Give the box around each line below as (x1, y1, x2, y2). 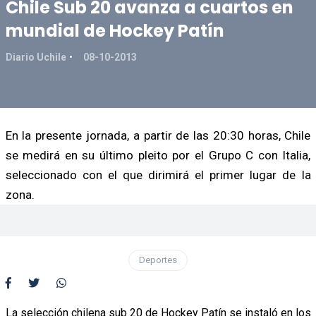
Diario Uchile (5, 51, 66, 63)
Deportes (139, 254, 177, 265)
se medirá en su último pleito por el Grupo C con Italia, (5, 147, 311, 162)
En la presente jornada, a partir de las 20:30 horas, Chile (5, 128, 311, 142)
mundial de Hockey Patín (5, 18, 224, 42)
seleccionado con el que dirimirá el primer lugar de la (5, 167, 311, 182)
